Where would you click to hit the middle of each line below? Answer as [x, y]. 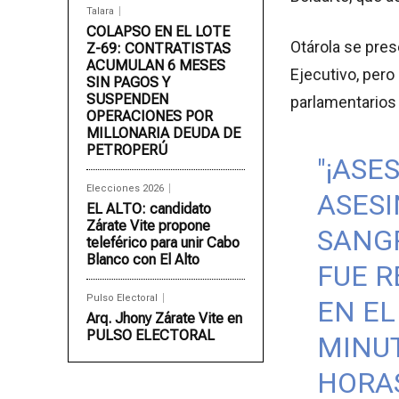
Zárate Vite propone [148, 226]
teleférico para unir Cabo [163, 243]
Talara [100, 12]
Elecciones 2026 [125, 189]
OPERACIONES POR [150, 117]
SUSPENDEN [127, 100]
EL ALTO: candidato [149, 209]
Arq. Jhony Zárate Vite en [164, 319]
